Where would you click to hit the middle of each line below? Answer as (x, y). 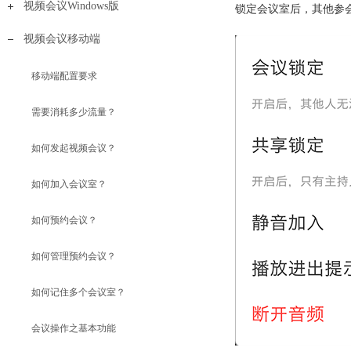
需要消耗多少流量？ (74, 112)
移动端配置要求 (64, 76)
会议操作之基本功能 (74, 328)
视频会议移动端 (62, 39)
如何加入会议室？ (69, 184)
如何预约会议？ (64, 220)
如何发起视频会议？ (74, 148)
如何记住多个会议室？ (78, 292)
